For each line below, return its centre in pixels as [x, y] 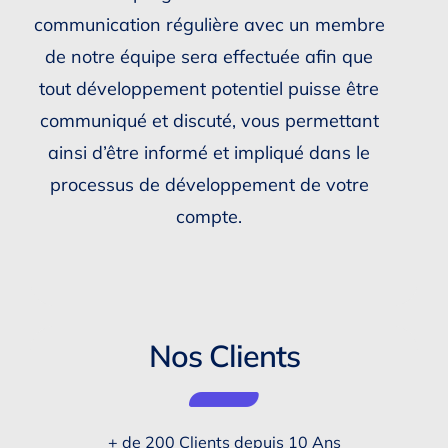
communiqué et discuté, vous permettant [209, 120]
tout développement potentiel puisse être [209, 88]
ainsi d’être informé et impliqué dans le [209, 152]
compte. [209, 216]
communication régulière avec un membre [209, 24]
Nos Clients [224, 355]
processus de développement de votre [209, 184]
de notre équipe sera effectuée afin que [209, 56]
